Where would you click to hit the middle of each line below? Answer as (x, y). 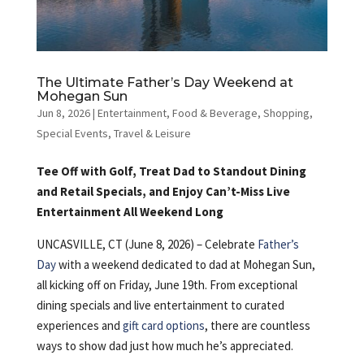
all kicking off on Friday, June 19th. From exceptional (167, 284)
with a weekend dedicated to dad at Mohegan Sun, (185, 264)
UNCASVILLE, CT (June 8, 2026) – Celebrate (147, 244)
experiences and (79, 325)
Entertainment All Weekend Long (130, 211)
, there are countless (257, 325)
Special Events (72, 133)
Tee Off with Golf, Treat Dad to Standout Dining (171, 171)
